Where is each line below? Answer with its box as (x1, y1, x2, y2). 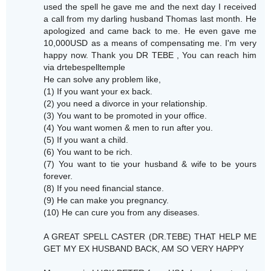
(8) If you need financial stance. (44, 183, 165, 194)
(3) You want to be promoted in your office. (44, 111, 207, 121)
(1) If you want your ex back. (44, 87, 153, 97)
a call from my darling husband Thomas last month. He (44, 14, 256, 24)
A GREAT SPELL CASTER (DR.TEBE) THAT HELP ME (44, 232, 256, 242)
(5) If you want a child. (44, 135, 129, 145)
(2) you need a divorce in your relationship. (44, 99, 208, 109)
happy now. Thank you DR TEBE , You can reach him (44, 50, 256, 60)
